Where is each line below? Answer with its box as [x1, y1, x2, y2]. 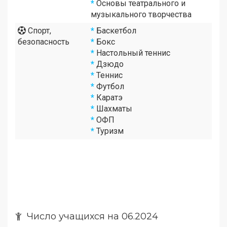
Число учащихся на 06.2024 [22, 210, 158, 222]
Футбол [94, 81, 124, 91]
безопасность [18, 36, 69, 47]
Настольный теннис [94, 48, 170, 58]
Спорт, [26, 25, 51, 35]
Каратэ [94, 92, 123, 102]
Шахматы [94, 103, 132, 113]
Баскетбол [94, 25, 136, 35]
